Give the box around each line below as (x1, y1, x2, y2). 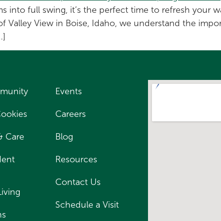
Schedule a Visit (55, 200, 119, 210)
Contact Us (55, 177, 101, 187)
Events (55, 86, 82, 97)
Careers (55, 109, 86, 119)
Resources (55, 154, 97, 165)
